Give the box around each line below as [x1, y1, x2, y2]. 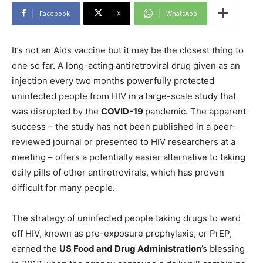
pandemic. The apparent [145, 105, 246, 117]
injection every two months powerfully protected [12, 75, 214, 86]
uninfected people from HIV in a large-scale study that [12, 90, 236, 102]
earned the [12, 242, 59, 254]
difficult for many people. [12, 181, 115, 193]
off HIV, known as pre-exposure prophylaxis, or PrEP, [12, 227, 232, 239]
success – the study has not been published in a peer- [12, 120, 236, 132]
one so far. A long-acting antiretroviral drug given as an [12, 59, 240, 71]
